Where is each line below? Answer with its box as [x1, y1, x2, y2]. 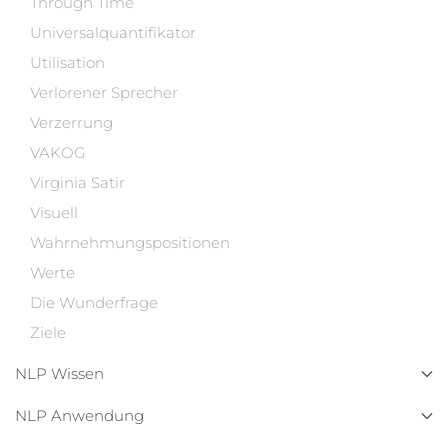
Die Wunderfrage [30, 293, 158, 312]
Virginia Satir [30, 173, 125, 192]
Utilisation [30, 53, 105, 72]
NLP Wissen [15, 364, 104, 383]
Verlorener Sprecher [30, 83, 178, 102]
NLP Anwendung [15, 406, 144, 425]
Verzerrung [30, 113, 113, 132]
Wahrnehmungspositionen [30, 233, 230, 252]
